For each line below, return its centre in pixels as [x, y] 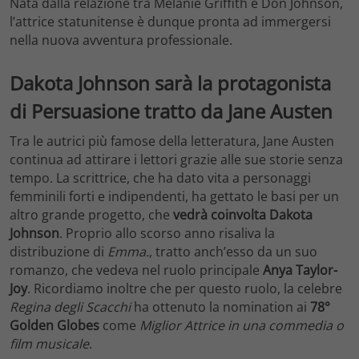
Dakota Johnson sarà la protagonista [170, 83]
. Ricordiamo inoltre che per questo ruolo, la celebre [185, 289]
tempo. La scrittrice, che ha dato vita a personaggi [160, 178]
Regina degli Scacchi [70, 307]
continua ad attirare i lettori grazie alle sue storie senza [176, 160]
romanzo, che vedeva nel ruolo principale [136, 270]
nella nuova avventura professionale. [121, 40]
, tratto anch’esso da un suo [233, 252]
